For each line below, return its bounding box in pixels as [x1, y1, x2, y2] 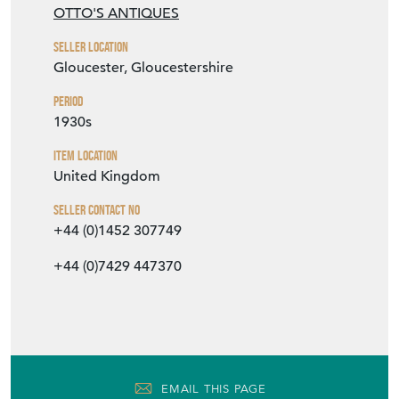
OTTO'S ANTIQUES [53, 4, 179, 23]
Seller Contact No [53, 201, 140, 219]
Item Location [53, 147, 118, 165]
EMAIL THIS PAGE [161, 380, 266, 396]
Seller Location [53, 38, 128, 56]
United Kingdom [53, 167, 160, 186]
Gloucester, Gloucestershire [53, 59, 233, 77]
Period [53, 93, 84, 110]
